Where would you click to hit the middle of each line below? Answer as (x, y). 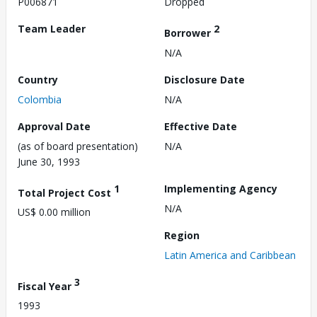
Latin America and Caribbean (230, 255)
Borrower (189, 33)
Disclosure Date (204, 79)
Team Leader (52, 29)
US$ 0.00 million (54, 212)
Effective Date (201, 126)
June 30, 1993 (49, 161)
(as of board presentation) (78, 146)
